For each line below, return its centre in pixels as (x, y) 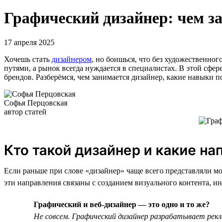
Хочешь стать (28, 59)
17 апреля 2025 (29, 42)
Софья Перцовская (36, 103)
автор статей (25, 111)
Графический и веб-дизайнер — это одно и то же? (122, 204)
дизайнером (72, 59)
